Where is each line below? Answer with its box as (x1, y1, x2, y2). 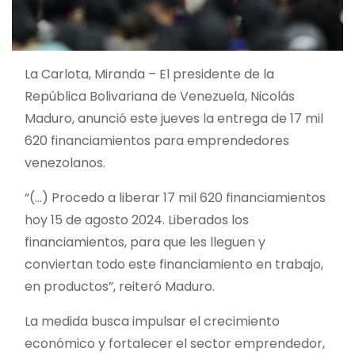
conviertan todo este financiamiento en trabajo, (25, 254, 323, 273)
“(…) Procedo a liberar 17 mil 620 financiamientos (25, 188, 326, 207)
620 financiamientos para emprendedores (25, 131, 289, 150)
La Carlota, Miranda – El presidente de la (25, 64, 274, 83)
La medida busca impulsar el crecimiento (25, 311, 280, 330)
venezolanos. (25, 153, 105, 172)
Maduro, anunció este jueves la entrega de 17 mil (25, 109, 323, 128)
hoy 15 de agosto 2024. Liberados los (25, 210, 249, 229)
